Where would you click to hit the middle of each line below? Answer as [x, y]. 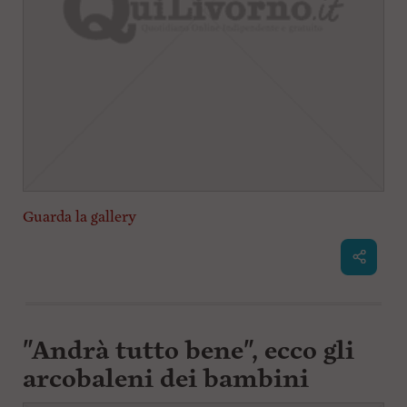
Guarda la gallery [79, 217]
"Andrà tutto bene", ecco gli [188, 351]
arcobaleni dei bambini [165, 379]
